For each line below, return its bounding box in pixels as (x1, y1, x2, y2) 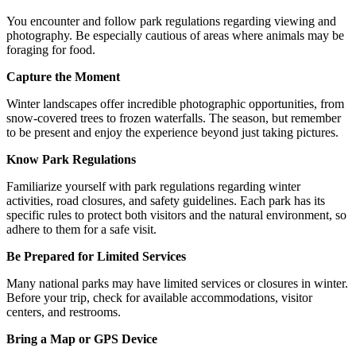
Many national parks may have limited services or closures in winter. (6, 276, 348, 290)
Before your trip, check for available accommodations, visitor (6, 290, 312, 304)
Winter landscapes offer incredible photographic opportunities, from (6, 96, 344, 110)
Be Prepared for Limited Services (6, 249, 186, 263)
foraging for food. (6, 42, 95, 56)
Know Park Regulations (6, 152, 136, 166)
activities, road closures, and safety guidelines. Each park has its (6, 193, 325, 207)
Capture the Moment (6, 69, 120, 83)
